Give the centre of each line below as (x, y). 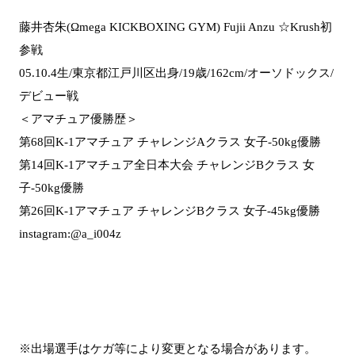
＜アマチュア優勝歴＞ (78, 118)
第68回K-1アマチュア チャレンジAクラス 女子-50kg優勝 (170, 141)
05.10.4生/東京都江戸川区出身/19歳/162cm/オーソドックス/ (176, 73)
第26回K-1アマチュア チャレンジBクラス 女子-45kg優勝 (170, 210)
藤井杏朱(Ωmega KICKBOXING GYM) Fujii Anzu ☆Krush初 (176, 27)
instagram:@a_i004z (70, 233)
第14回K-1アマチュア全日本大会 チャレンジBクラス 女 (167, 164)
